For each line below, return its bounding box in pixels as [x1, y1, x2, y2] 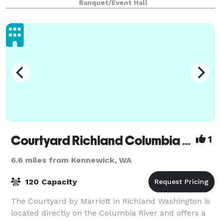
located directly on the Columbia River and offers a [11, 208, 206, 218]
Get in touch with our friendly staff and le [11, 6, 169, 16]
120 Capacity [23, 177, 77, 186]
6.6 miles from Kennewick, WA [11, 155, 132, 165]
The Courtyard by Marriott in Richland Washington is [11, 196, 210, 206]
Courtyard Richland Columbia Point [182, 133, 191, 148]
